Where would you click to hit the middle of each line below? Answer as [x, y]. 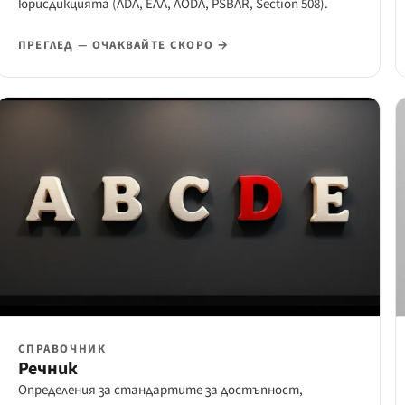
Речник [47, 369]
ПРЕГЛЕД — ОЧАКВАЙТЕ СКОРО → [123, 46]
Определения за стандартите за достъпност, [160, 391]
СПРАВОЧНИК [62, 349]
